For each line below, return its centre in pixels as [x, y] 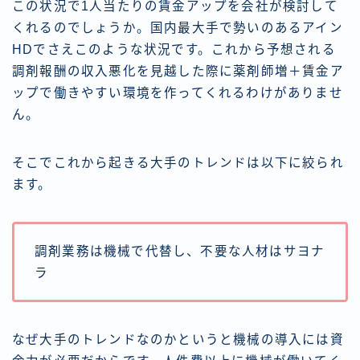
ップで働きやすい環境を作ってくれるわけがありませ [178, 93]
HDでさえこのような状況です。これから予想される [174, 50]
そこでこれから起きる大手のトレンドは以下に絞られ [178, 163]
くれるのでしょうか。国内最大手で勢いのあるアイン [178, 28]
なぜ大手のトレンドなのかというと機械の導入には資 [178, 340]
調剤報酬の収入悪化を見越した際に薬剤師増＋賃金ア [178, 72]
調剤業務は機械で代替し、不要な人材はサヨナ [180, 252]
